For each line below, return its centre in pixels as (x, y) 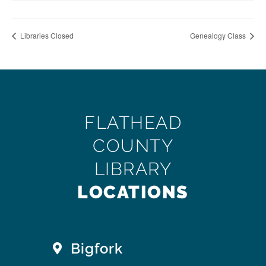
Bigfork (97, 249)
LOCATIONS (133, 192)
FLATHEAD (133, 123)
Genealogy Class (219, 36)
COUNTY (133, 146)
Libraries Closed (46, 36)
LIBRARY (133, 169)
